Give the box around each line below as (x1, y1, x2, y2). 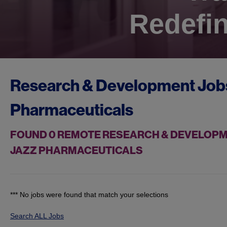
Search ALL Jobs (10, 212, 64, 220)
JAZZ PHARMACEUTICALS (10, 144, 143, 158)
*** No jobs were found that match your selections (10, 191, 168, 199)
